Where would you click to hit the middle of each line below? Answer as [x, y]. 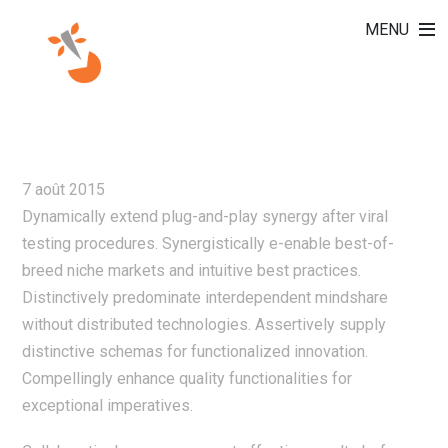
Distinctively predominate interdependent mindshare [205, 297]
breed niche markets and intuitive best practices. [192, 270]
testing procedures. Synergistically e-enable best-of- [208, 243]
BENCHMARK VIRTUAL [177, 137]
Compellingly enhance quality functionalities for [187, 378]
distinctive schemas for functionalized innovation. [195, 351]
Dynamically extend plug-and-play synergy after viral [205, 216]
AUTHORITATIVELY [149, 99]
